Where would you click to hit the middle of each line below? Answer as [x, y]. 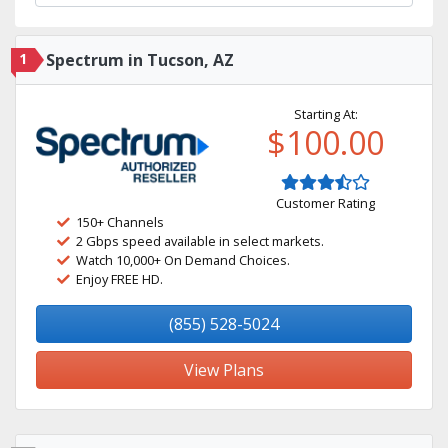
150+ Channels [120, 222]
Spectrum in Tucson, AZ [140, 60]
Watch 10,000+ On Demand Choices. [183, 260]
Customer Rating [325, 203]
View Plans [224, 370]
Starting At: [325, 114]
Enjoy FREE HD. [119, 279]
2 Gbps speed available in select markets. [200, 241]
